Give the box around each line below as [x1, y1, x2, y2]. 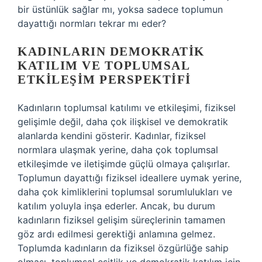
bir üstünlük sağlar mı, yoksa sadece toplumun [18, 4, 223, 15]
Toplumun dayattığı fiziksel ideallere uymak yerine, [18, 172, 242, 184]
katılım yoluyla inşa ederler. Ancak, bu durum [18, 200, 215, 212]
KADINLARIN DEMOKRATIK [18, 44, 205, 58]
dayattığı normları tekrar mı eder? [18, 18, 166, 29]
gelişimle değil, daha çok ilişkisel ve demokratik [18, 116, 228, 127]
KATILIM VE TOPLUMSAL [18, 58, 189, 73]
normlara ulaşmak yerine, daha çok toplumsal [18, 144, 218, 156]
